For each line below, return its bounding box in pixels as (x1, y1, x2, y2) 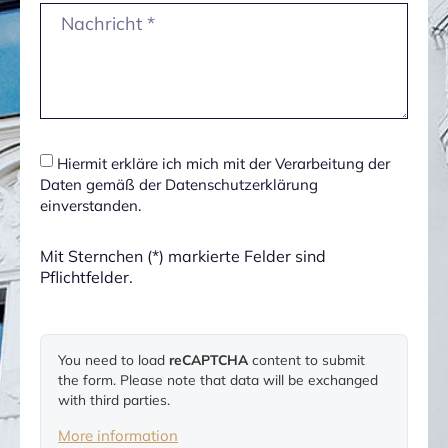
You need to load (58, 350, 170, 368)
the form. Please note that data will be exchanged (58, 370, 379, 388)
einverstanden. (40, 195, 141, 215)
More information (58, 425, 179, 445)
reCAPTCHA (169, 350, 249, 368)
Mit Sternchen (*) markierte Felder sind (40, 245, 326, 266)
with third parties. (58, 390, 171, 408)
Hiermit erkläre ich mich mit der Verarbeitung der (57, 153, 390, 173)
